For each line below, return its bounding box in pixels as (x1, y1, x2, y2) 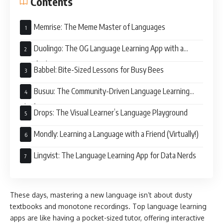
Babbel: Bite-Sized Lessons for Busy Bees (34, 64, 164, 75)
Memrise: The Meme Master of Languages (34, 21, 165, 32)
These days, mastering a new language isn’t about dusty (10, 191, 192, 199)
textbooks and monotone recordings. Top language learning (10, 202, 207, 211)
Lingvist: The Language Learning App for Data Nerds (34, 150, 196, 160)
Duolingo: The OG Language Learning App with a (34, 43, 184, 53)
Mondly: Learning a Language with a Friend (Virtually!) (34, 128, 199, 139)
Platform (20, 102, 47, 112)
